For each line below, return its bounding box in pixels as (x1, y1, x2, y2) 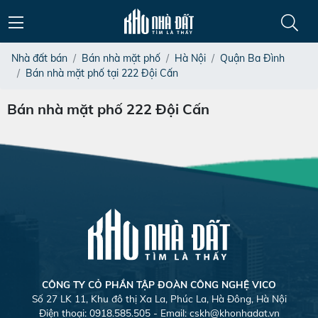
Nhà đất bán (11, 52, 67, 65)
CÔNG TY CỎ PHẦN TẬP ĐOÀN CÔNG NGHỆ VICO (42, 278, 276, 291)
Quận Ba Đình (220, 52, 285, 65)
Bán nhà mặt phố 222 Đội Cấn (7, 100, 209, 118)
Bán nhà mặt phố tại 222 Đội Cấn (26, 67, 178, 79)
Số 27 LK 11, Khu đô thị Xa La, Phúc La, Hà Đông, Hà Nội (31, 292, 287, 305)
